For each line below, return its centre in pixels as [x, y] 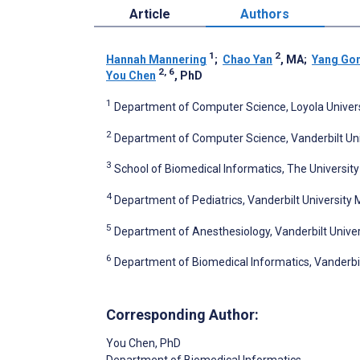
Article [149, 14]
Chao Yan [247, 59]
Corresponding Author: [182, 314]
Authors [265, 14]
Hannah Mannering [156, 59]
